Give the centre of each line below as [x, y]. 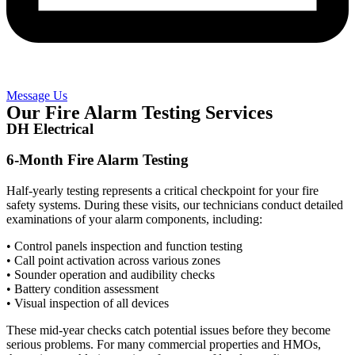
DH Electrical [50, 129]
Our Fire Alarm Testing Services [139, 113]
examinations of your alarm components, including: [134, 219]
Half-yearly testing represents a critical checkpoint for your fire [162, 190]
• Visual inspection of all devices [88, 303]
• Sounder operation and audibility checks [111, 274]
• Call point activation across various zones [113, 260]
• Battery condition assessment [82, 288]
